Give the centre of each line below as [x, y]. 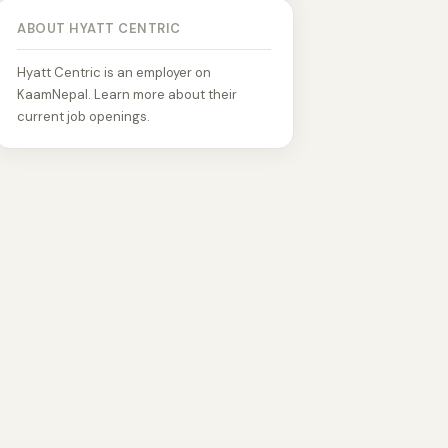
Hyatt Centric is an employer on [114, 72]
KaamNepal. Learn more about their [127, 94]
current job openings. [83, 116]
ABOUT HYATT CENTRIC [99, 28]
